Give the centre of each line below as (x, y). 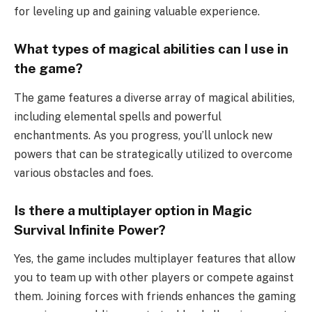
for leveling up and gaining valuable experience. (137, 12)
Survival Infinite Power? (90, 229)
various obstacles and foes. (84, 173)
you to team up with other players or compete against (154, 278)
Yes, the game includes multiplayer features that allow (155, 259)
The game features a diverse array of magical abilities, (154, 97)
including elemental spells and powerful (118, 116)
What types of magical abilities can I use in (151, 49)
